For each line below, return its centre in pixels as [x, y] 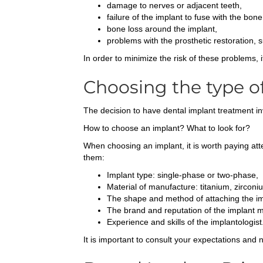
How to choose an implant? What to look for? [167, 128]
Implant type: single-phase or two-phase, [183, 175]
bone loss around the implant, [162, 29]
